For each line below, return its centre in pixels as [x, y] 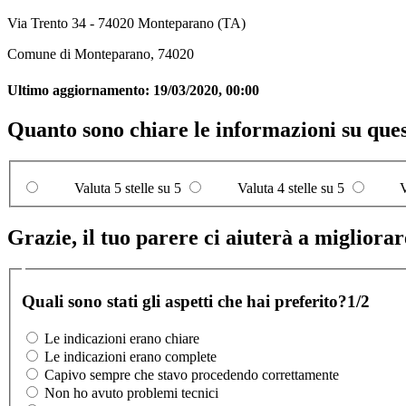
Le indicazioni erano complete [130, 356]
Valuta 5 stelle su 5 [127, 188]
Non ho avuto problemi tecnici [131, 392]
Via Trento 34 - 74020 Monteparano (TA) [126, 24]
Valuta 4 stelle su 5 [290, 188]
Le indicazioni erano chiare [122, 338]
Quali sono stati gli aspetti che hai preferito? [184, 302]
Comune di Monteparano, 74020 [101, 54]
